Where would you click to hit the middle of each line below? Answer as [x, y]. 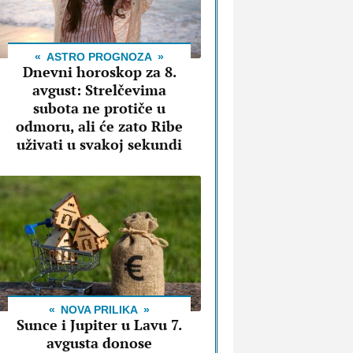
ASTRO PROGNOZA [99, 57]
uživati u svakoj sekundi [99, 145]
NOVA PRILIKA [99, 310]
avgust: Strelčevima [99, 90]
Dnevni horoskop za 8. [99, 72]
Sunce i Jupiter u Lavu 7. [99, 325]
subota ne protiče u [99, 108]
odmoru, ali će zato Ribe [99, 126]
